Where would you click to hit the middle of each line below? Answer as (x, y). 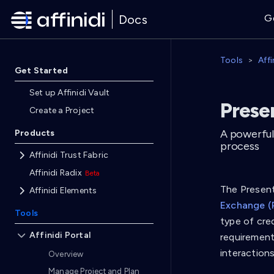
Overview (66, 254)
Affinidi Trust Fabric (69, 155)
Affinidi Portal (60, 235)
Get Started (42, 71)
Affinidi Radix (56, 173)
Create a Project (62, 110)
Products (35, 133)
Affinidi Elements (63, 191)
